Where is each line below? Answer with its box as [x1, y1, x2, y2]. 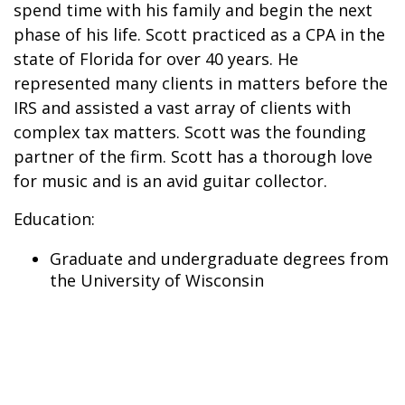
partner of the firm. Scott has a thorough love [14, 145, 372, 167]
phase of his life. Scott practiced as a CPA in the [14, 23, 385, 45]
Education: [14, 207, 95, 230]
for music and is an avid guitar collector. [14, 169, 327, 192]
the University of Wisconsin [50, 268, 264, 291]
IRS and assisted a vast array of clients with [14, 96, 351, 118]
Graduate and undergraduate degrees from [50, 247, 389, 269]
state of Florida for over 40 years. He [14, 47, 298, 70]
